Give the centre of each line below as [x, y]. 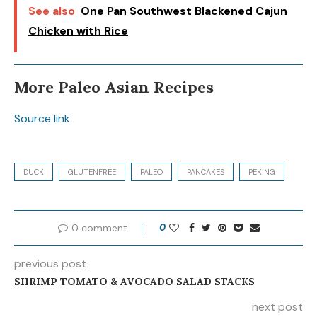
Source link [42, 118]
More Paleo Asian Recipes [114, 87]
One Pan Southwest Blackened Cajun [184, 11]
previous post [50, 263]
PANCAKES [206, 172]
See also [52, 11]
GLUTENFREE [92, 172]
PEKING [262, 172]
